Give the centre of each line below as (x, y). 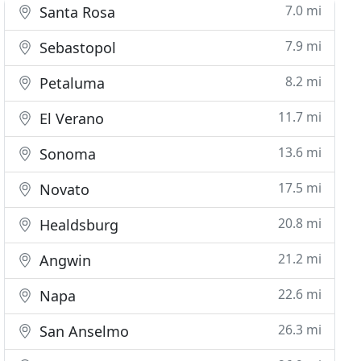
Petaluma (71, 83)
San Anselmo (83, 331)
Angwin (64, 260)
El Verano (70, 118)
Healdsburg (77, 225)
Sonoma (66, 154)
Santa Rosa (76, 12)
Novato (63, 189)
